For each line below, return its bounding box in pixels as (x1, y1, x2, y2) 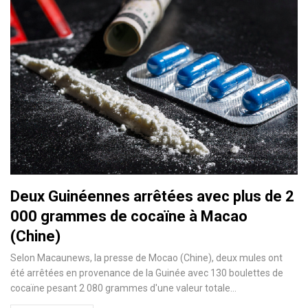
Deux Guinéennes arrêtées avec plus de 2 (10, 187, 294, 205)
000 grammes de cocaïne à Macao (10, 207, 247, 225)
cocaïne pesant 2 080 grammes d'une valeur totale (10, 282, 230, 294)
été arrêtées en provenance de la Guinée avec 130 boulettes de (10, 267, 283, 278)
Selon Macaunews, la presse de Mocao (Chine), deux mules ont (10, 252, 283, 263)
